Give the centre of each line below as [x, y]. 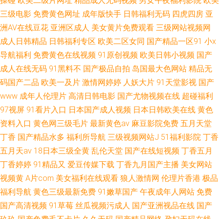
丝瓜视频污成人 [103, 206]
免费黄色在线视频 [65, 55]
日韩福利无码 [147, 14]
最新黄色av [110, 123]
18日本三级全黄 [62, 151]
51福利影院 [181, 137]
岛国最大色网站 [159, 69]
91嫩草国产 [118, 192]
